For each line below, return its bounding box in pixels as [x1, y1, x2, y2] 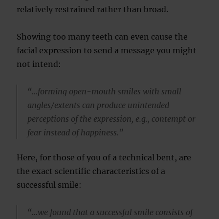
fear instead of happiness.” [27, 127, 123, 137]
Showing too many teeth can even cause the [17, 31, 188, 42]
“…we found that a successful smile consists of [27, 207, 193, 218]
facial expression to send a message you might [17, 45, 197, 55]
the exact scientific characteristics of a [17, 166, 166, 176]
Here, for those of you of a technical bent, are [17, 153, 192, 163]
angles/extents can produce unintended [27, 100, 169, 110]
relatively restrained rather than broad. [17, 4, 169, 14]
